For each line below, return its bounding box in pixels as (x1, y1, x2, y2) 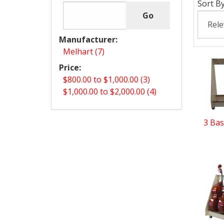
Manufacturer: (59, 34, 117, 45)
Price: (59, 62, 81, 73)
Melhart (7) (63, 46, 104, 57)
